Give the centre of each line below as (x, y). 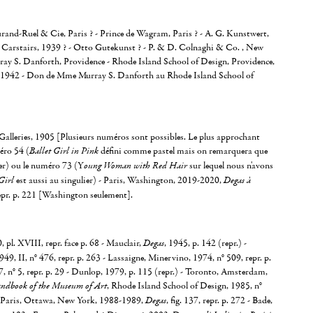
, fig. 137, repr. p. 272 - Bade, (219, 300)
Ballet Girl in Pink (65, 151)
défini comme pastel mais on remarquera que (184, 151)
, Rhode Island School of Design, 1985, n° (184, 286)
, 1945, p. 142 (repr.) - (205, 243)
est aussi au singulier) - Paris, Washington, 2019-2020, (118, 180)
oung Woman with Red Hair (136, 166)
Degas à (237, 181)
